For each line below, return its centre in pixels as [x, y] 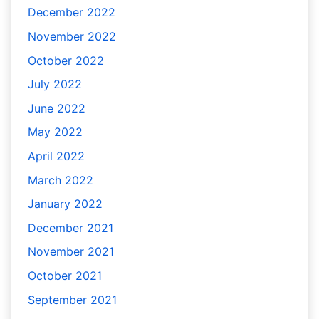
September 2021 [72, 299]
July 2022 [55, 84]
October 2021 [65, 275]
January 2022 [65, 204]
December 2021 [70, 228]
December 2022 [72, 12]
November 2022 [72, 37]
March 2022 [61, 180]
